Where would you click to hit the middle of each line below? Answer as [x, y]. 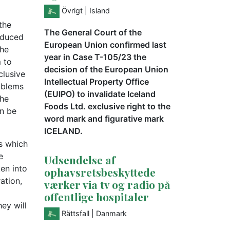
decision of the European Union [106, 69]
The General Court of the [93, 32]
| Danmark [109, 213]
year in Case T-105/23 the [95, 57]
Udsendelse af [80, 159]
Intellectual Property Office [97, 81]
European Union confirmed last [105, 44]
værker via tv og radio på [107, 184]
